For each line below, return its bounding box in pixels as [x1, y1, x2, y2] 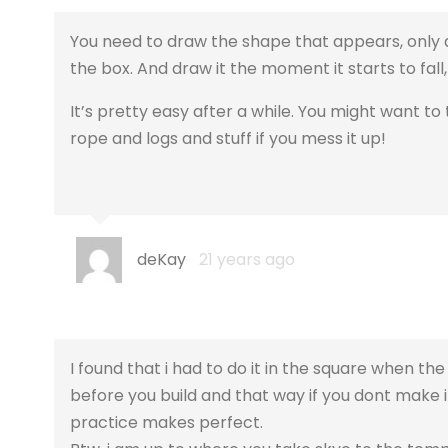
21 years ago [198, 248, 295, 272]
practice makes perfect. [70, 411, 263, 435]
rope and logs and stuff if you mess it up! [70, 127, 386, 151]
